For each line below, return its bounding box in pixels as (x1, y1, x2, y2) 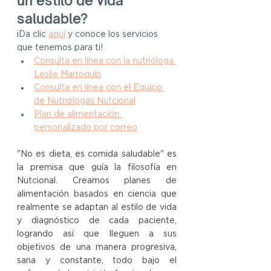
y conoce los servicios (68, 30, 160, 39)
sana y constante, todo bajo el (17, 256, 177, 266)
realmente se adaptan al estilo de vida (17, 203, 177, 212)
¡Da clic (17, 30, 48, 39)
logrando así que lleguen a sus (17, 230, 177, 239)
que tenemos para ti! (17, 44, 103, 53)
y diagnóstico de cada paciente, (17, 217, 177, 226)
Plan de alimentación (34, 110, 122, 119)
